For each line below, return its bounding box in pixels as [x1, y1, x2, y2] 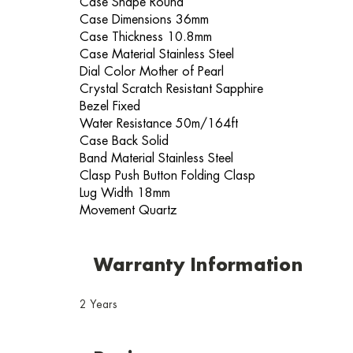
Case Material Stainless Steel [80, 47, 234, 61]
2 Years [80, 298, 117, 311]
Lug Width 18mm [80, 186, 170, 200]
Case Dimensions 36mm [80, 13, 209, 27]
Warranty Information [93, 256, 303, 276]
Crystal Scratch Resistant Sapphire [80, 82, 263, 96]
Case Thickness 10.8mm [80, 30, 212, 44]
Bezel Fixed [80, 99, 140, 113]
